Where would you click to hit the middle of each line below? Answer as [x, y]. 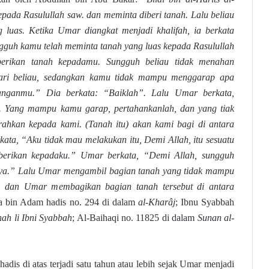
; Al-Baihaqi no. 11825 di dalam [135, 217]
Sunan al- [216, 217]
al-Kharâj [156, 202]
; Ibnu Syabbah [205, 202]
